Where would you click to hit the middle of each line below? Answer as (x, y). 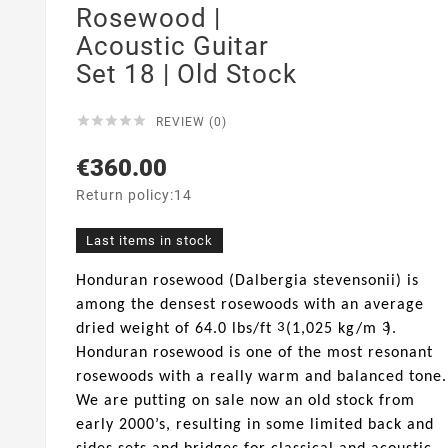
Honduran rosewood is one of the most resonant (254, 353)
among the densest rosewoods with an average (250, 305)
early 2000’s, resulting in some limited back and (255, 425)
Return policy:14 (134, 195)
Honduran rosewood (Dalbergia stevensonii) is (247, 281)
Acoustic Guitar (172, 45)
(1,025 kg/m (329, 329)
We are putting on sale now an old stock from (245, 401)
